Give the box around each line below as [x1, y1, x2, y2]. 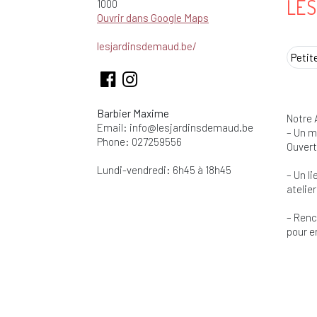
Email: [97, 121, 129, 134]
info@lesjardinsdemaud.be [129, 121, 253, 134]
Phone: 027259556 [97, 135, 182, 149]
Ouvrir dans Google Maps [97, 11, 209, 25]
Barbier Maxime [97, 107, 169, 120]
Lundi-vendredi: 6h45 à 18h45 [97, 163, 231, 177]
